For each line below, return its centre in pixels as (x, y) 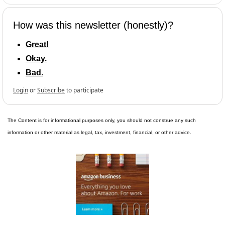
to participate (85, 90)
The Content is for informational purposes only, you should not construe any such (102, 120)
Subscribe (51, 90)
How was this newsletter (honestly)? (93, 25)
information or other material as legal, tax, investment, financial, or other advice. (99, 132)
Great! (37, 44)
